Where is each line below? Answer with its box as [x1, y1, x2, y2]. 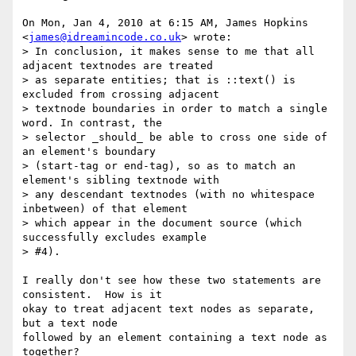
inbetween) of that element [22, 203, 188, 215]
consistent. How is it [22, 288, 162, 301]
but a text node [22, 317, 118, 330]
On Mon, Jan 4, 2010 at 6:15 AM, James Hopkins [22, 17, 308, 29]
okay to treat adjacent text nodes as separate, [22, 303, 315, 315]
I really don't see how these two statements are [22, 274, 321, 287]
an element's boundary [22, 145, 156, 158]
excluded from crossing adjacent [22, 88, 219, 101]
